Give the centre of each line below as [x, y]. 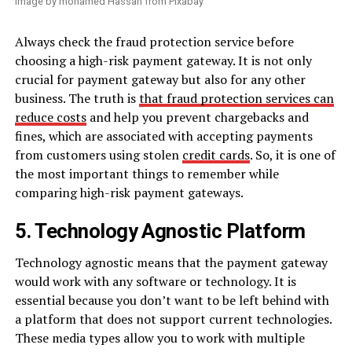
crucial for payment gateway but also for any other [160, 79]
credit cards [216, 154]
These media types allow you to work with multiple [159, 337]
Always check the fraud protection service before [154, 41]
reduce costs [50, 117]
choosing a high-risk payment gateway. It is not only [163, 60]
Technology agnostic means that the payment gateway [171, 262]
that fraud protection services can [236, 98]
